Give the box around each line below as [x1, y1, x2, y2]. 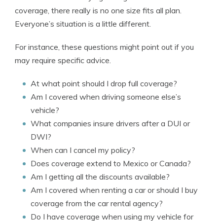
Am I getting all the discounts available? [31, 172, 170, 182]
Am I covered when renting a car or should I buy [31, 185, 198, 195]
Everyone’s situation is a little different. [15, 19, 151, 29]
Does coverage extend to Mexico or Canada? [31, 158, 191, 168]
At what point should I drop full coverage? [31, 78, 177, 88]
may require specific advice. [15, 55, 111, 65]
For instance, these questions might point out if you [15, 42, 194, 52]
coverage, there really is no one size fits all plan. [15, 5, 182, 15]
